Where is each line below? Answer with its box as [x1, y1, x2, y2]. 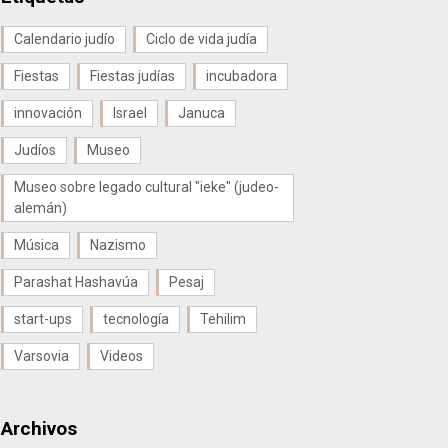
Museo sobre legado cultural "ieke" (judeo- [14, 178, 279, 195]
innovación [14, 104, 82, 121]
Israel [113, 104, 147, 121]
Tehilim [200, 310, 246, 327]
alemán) [14, 199, 67, 216]
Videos [100, 347, 143, 364]
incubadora [206, 67, 277, 84]
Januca [178, 104, 225, 121]
